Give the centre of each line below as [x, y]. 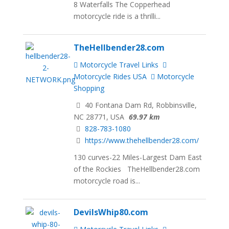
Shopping [89, 88]
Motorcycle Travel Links [118, 65]
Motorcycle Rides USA [110, 77]
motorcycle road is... [107, 180]
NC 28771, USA [99, 117]
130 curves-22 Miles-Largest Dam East [138, 157]
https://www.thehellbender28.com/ [142, 141]
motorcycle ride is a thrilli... [117, 16]
